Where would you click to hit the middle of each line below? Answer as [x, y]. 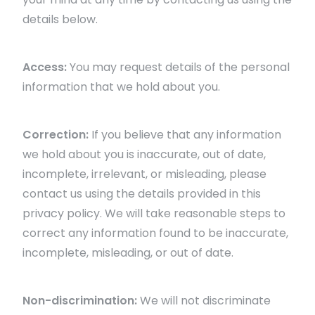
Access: [45, 67]
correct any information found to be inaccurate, [155, 233]
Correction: [56, 135]
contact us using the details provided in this [142, 194]
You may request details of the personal [178, 67]
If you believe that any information [185, 135]
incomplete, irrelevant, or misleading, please [144, 174]
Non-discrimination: [80, 301]
